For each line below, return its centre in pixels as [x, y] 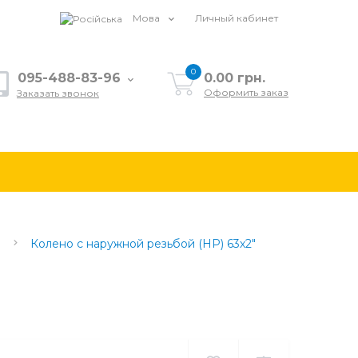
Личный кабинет [237, 18]
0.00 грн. [235, 78]
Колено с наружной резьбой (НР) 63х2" [143, 243]
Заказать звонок [58, 93]
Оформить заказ [246, 92]
